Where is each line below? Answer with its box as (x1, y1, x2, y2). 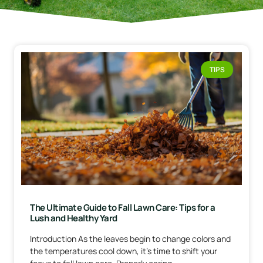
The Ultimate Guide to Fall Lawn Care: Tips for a (30, 201, 215, 214)
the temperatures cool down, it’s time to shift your (30, 245, 217, 257)
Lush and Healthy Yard (30, 211, 117, 224)
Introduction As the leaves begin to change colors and (30, 232, 231, 244)
